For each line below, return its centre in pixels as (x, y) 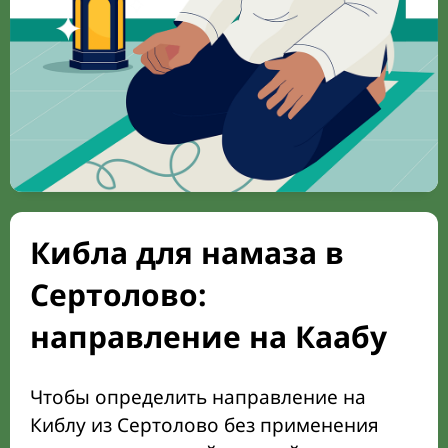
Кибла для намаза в (187, 253)
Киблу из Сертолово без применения (204, 425)
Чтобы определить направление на (198, 397)
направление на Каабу (208, 337)
